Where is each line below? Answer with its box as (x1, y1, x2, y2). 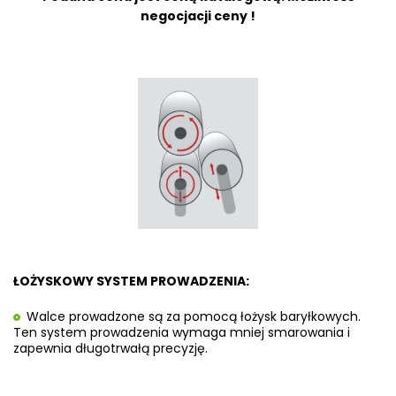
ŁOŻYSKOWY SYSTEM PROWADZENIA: (13, 271, 249, 290)
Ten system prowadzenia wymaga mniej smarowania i (13, 323, 350, 341)
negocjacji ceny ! (141, 7, 255, 26)
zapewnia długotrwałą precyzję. (13, 339, 208, 357)
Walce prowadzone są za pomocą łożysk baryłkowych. (27, 307, 361, 325)
